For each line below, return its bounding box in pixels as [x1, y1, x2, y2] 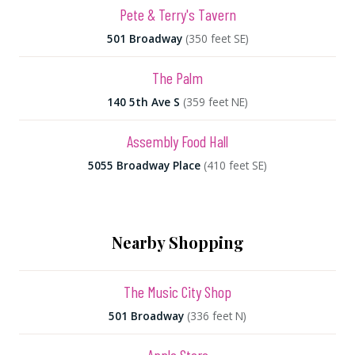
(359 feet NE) [183, 94, 248, 109]
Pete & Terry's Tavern [119, 5, 236, 24]
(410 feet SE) [204, 158, 267, 173]
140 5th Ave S [107, 94, 180, 109]
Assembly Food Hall [127, 132, 228, 151]
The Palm [152, 68, 203, 87]
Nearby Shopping [111, 231, 244, 253]
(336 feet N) [187, 308, 246, 323]
